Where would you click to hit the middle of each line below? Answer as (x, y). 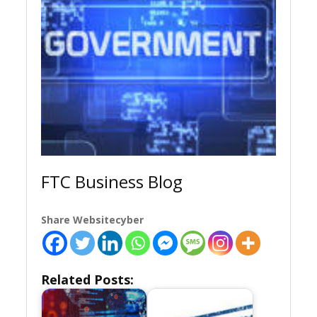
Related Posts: (88, 280)
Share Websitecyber (93, 220)
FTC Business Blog (112, 182)
